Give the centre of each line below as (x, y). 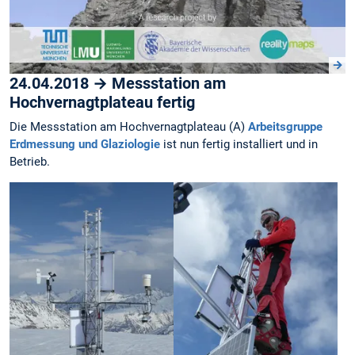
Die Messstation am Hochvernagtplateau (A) (129, 127)
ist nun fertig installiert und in (239, 145)
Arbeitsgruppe (285, 127)
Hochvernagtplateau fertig (102, 103)
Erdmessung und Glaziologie (85, 145)
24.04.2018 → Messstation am (118, 84)
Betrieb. (30, 162)
